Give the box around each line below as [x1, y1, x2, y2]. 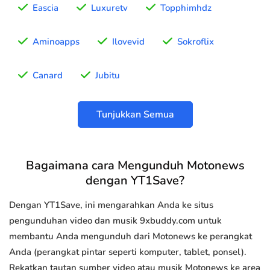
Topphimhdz [160, 2, 212, 14]
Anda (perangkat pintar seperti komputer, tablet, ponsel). [9, 246, 246, 259]
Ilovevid [112, 36, 145, 48]
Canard [33, 69, 63, 82]
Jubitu [95, 69, 120, 82]
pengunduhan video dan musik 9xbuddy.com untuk [9, 215, 222, 227]
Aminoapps [33, 36, 80, 48]
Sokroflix [177, 36, 214, 48]
